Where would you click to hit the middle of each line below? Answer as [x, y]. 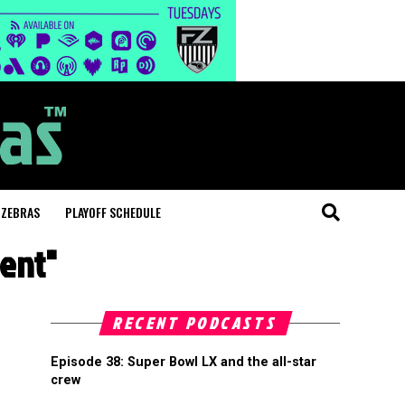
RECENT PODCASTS [195, 323]
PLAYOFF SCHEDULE [113, 212]
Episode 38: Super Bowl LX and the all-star [184, 362]
